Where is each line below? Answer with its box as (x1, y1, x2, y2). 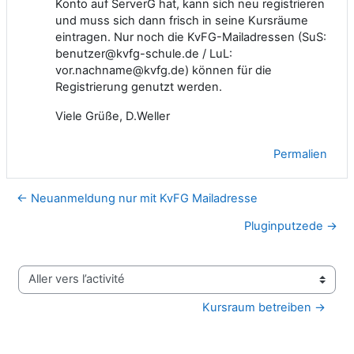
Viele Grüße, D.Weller (55, 108, 170, 123)
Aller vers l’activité (17, 279, 114, 294)
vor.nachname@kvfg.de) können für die (55, 62, 272, 77)
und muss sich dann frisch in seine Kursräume (55, 13, 308, 28)
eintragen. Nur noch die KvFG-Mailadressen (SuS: (55, 29, 326, 44)
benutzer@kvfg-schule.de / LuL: (55, 46, 232, 61)
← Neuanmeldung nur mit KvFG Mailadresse (17, 190, 258, 205)
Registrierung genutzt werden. (55, 79, 222, 94)
